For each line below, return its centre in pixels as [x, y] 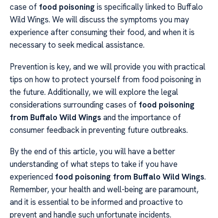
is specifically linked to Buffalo [149, 7]
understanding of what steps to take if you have [94, 164]
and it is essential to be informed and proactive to [96, 202]
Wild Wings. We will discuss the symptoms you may [100, 20]
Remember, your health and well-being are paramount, [104, 190]
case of [24, 7]
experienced [32, 177]
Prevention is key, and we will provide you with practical [108, 66]
